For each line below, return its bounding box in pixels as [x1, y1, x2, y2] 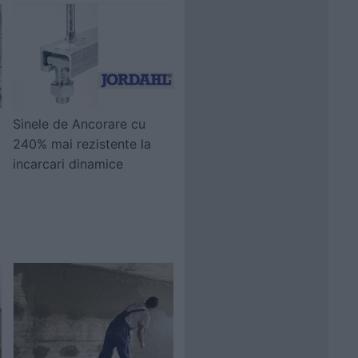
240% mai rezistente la [13, 136, 151, 152]
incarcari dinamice [13, 156, 123, 172]
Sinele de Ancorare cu [13, 116, 145, 132]
